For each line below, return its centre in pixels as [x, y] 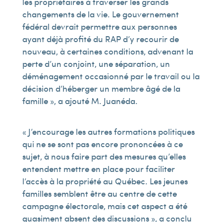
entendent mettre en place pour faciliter [98, 168]
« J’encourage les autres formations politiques [108, 131]
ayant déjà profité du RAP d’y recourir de [100, 39]
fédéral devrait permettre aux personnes [99, 26]
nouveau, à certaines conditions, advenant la [108, 51]
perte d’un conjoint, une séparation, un [96, 63]
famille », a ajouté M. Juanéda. [80, 101]
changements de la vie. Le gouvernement [100, 14]
